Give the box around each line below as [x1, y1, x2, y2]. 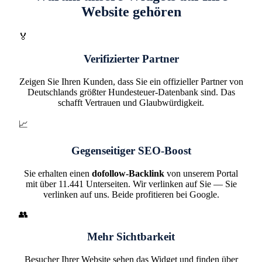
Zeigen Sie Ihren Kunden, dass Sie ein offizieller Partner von [19, 77, 243, 87]
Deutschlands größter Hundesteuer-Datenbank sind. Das [27, 87, 235, 98]
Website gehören [81, 4, 181, 19]
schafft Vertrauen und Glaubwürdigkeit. [58, 98, 204, 108]
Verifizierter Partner [83, 53, 179, 65]
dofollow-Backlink [92, 168, 164, 178]
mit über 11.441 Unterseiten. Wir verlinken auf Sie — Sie [25, 178, 237, 189]
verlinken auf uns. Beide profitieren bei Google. [43, 189, 219, 199]
